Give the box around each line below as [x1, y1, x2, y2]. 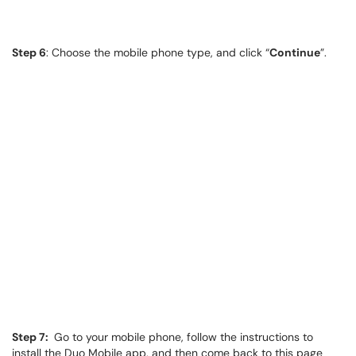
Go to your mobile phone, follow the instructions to [51, 330, 313, 344]
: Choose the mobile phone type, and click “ [46, 45, 269, 60]
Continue [269, 45, 320, 60]
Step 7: [12, 330, 51, 344]
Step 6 [12, 45, 46, 60]
